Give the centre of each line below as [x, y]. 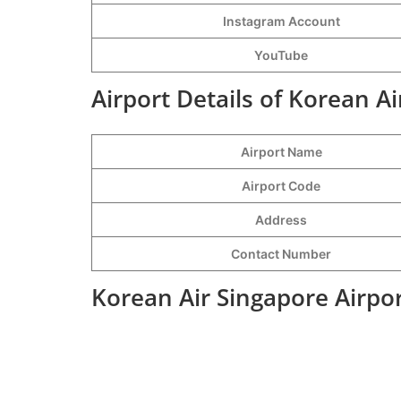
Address [281, 219]
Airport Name [281, 151]
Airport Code [281, 185]
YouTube [281, 55]
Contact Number [281, 253]
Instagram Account [281, 21]
